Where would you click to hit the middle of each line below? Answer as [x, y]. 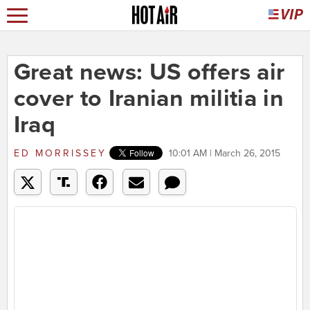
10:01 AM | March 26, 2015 [224, 154]
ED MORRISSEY [60, 154]
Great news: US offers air [149, 73]
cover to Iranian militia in [148, 99]
